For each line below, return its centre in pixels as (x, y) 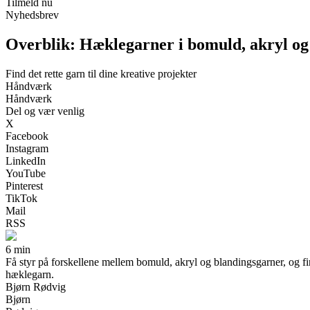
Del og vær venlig (45, 111)
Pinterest (24, 185)
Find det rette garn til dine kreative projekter (101, 73)
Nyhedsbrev (32, 15)
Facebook (27, 136)
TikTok (21, 198)
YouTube (26, 173)
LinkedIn (26, 161)
